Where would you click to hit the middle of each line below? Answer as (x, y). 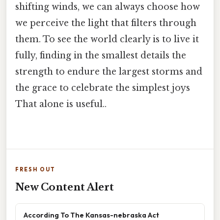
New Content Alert (65, 187)
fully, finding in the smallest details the (101, 56)
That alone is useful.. (61, 104)
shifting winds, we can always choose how (108, 7)
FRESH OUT (35, 170)
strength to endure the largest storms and (109, 72)
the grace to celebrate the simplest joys (103, 88)
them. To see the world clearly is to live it (107, 40)
